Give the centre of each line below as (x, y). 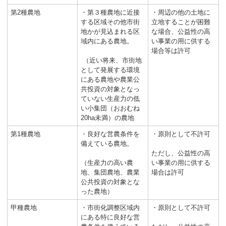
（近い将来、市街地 (111, 60)
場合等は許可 (171, 50)
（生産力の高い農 (107, 162)
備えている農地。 (107, 143)
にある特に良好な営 (110, 217)
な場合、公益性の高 (181, 31)
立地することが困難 (181, 22)
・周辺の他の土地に (181, 12)
